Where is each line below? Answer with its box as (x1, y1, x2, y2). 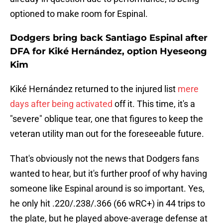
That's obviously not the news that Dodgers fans (10, 153, 199, 164)
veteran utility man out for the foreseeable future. (10, 128, 204, 139)
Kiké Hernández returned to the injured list (10, 84, 178, 95)
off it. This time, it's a (112, 99, 195, 110)
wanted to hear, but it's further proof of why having (10, 168, 207, 179)
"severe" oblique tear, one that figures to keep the (10, 113, 203, 124)
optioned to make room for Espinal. (10, 8, 148, 19)
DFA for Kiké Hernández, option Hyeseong (10, 46, 207, 57)
